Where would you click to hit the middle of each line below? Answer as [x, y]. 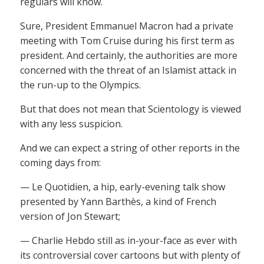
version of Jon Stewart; [70, 216]
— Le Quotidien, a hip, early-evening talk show [123, 187]
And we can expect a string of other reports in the [130, 148]
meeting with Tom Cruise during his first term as [127, 40]
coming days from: [60, 162]
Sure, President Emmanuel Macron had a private [127, 26]
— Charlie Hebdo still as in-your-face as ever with [128, 240]
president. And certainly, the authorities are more [129, 55]
